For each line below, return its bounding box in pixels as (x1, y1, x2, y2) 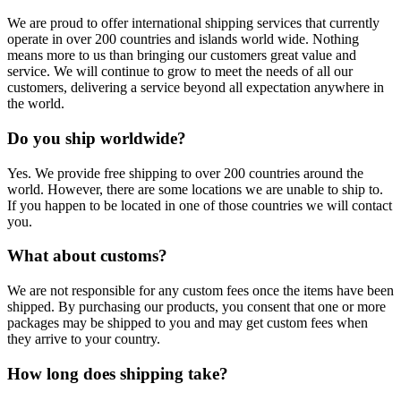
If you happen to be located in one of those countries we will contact (7, 197, 392, 213)
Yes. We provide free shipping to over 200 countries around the (7, 165, 363, 181)
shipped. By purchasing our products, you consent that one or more (7, 299, 386, 314)
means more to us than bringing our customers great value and (7, 47, 356, 64)
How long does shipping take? (7, 363, 228, 383)
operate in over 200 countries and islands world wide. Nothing (7, 31, 359, 47)
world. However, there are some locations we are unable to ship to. (7, 181, 383, 197)
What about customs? (7, 246, 167, 266)
